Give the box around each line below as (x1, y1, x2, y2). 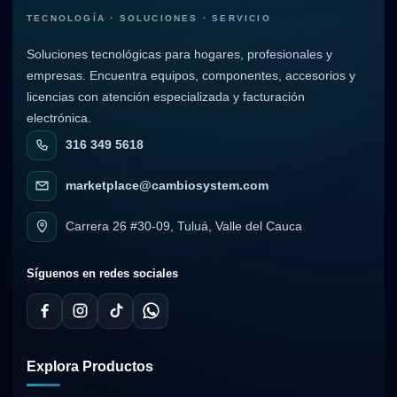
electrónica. (27, 111, 91, 126)
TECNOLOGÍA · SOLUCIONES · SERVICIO (27, 13, 271, 24)
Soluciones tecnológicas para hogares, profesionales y (27, 47, 332, 62)
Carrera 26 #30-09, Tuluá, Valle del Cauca (66, 219, 302, 233)
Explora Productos (27, 358, 153, 374)
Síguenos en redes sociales (27, 266, 178, 280)
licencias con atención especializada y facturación (27, 90, 305, 105)
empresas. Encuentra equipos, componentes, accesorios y (27, 68, 355, 83)
